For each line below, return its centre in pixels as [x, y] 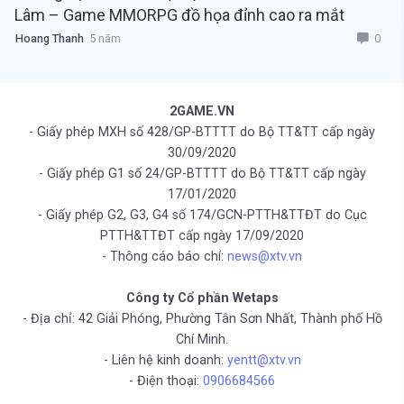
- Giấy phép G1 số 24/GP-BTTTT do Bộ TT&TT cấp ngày [202, 174]
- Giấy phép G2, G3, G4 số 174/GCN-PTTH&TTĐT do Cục [202, 216]
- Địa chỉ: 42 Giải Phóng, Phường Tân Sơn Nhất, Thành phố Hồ [202, 319]
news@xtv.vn [265, 257]
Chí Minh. [202, 340]
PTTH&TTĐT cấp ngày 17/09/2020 [202, 236]
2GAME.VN [202, 112]
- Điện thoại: [166, 381]
